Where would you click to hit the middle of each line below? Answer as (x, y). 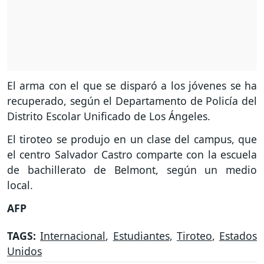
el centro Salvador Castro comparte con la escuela (132, 155)
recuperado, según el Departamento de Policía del (132, 101)
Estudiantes (141, 235)
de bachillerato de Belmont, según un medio (132, 170)
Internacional (73, 235)
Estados (238, 235)
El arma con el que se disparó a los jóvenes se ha (132, 86)
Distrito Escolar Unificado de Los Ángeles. (109, 116)
